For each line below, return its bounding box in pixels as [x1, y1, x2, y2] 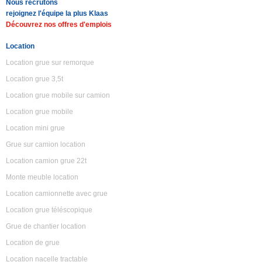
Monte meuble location [6, 173, 78, 181]
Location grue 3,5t [6, 75, 63, 83]
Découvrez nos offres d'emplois [6, 20, 112, 29]
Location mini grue [6, 124, 65, 132]
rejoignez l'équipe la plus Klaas [6, 9, 108, 18]
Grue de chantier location [6, 222, 86, 230]
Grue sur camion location [6, 140, 85, 149]
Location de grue [6, 239, 60, 247]
